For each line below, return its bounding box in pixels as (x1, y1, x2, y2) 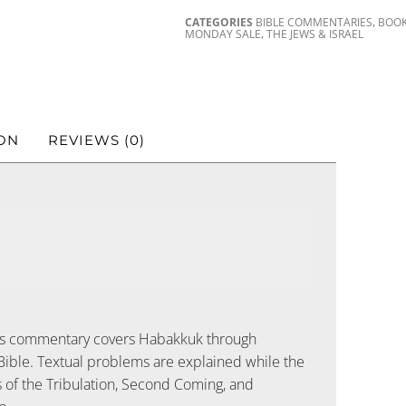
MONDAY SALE (185, 25, 262, 42)
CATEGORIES (185, 14, 254, 30)
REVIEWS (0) (48, 131, 145, 150)
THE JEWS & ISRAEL (266, 25, 364, 42)
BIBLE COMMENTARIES (256, 14, 373, 30)
